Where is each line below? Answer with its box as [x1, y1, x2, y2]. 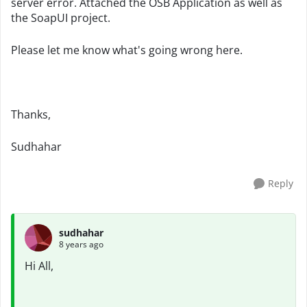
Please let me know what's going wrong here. [11, 42, 243, 58]
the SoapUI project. [11, 10, 110, 25]
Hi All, [25, 258, 53, 273]
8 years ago [59, 238, 103, 250]
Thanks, [11, 107, 51, 122]
